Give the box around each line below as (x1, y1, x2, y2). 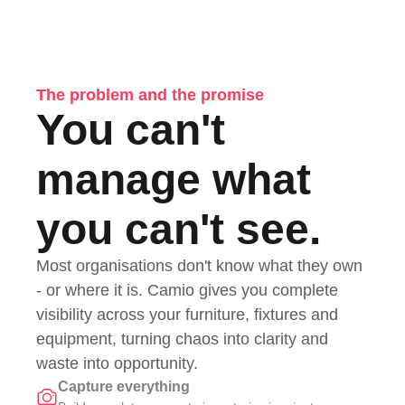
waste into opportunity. (36, 354, 198, 373)
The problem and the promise (36, 86, 264, 105)
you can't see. (36, 205, 321, 254)
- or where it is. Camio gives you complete (36, 281, 338, 300)
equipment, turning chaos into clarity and (36, 330, 328, 349)
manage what (36, 155, 311, 204)
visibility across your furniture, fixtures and (36, 306, 338, 325)
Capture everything (58, 379, 190, 395)
